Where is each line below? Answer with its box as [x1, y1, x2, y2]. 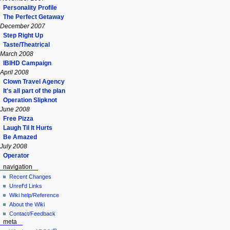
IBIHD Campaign [3, 59, 51, 67]
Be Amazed [3, 133, 37, 141]
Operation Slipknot [3, 96, 57, 104]
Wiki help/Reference [9, 192, 60, 199]
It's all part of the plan [3, 87, 65, 94]
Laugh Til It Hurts [3, 124, 52, 131]
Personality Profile [3, 4, 57, 11]
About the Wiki [9, 201, 45, 208]
